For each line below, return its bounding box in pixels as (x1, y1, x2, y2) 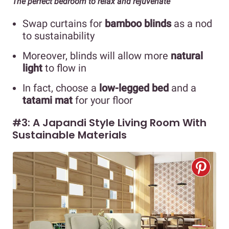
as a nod (171, 17, 212, 30)
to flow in (42, 62, 86, 75)
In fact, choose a (22, 82, 99, 95)
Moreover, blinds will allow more (22, 50, 171, 62)
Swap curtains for (22, 17, 105, 30)
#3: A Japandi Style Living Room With (12, 115, 207, 130)
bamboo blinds (105, 17, 171, 30)
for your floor (73, 94, 133, 107)
